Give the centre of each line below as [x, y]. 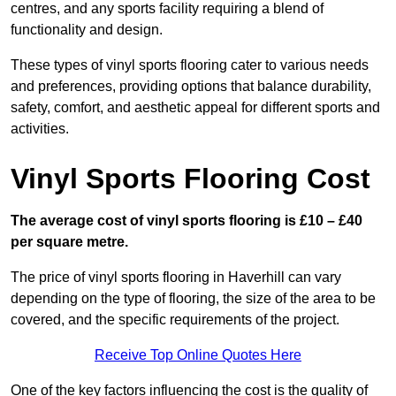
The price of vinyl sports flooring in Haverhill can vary [176, 278]
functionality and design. [87, 30]
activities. [40, 129]
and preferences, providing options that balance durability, [191, 87]
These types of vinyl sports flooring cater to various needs [190, 65]
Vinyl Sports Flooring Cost [190, 179]
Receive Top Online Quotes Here [198, 355]
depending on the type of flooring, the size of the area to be [193, 299]
